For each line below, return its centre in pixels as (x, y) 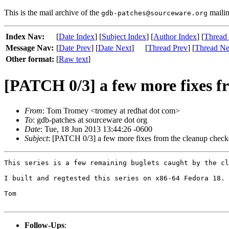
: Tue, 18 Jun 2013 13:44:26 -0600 (96, 129)
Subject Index (124, 37)
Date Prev (75, 48)
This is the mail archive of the (53, 13)
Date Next (115, 48)
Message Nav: (30, 48)
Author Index (175, 37)
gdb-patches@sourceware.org (154, 13)
